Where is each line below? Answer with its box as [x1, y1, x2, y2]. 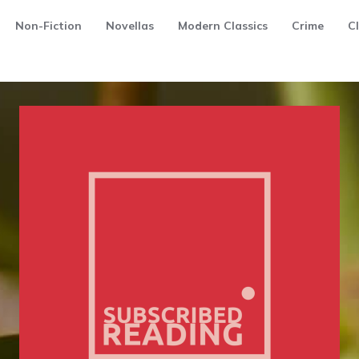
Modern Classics [177, 18, 268, 33]
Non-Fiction [14, 18, 82, 33]
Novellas [105, 18, 154, 33]
